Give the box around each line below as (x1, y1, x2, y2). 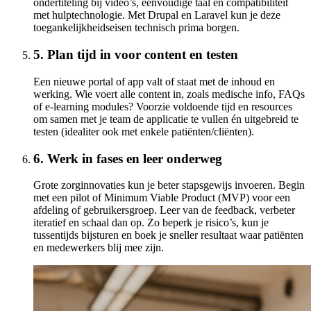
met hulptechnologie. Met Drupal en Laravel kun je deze (33, 9, 280, 22)
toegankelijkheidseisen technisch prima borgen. (33, 22, 239, 34)
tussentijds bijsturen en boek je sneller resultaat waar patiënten (33, 229, 303, 242)
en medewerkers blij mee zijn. (33, 242, 164, 254)
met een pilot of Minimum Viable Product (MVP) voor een (33, 192, 290, 204)
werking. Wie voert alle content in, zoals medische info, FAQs (33, 87, 305, 100)
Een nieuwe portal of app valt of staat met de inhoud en (33, 75, 275, 87)
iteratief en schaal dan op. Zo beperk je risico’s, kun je (33, 217, 269, 229)
